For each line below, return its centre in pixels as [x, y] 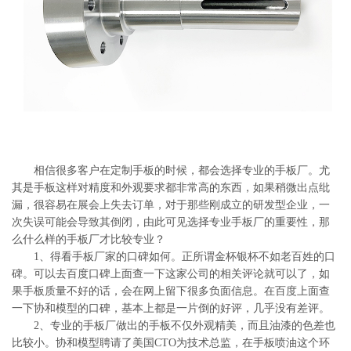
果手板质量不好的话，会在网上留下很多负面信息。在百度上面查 [171, 291]
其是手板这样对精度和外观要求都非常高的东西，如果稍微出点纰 [171, 188]
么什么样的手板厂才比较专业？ [89, 239]
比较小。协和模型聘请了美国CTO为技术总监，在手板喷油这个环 [171, 343]
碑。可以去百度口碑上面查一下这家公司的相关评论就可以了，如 [171, 274]
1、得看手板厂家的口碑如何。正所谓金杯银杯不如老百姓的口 [174, 257]
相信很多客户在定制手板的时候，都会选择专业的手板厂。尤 [171, 170]
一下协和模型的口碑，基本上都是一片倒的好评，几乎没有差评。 [171, 308]
